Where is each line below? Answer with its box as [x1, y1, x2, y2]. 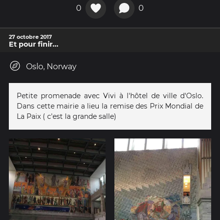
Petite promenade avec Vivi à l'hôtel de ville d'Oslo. [17, 91, 203, 100]
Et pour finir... [9, 39, 58, 49]
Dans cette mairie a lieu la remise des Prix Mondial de [17, 101, 203, 110]
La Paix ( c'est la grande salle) [17, 111, 116, 121]
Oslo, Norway [26, 61, 77, 71]
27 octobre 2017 [9, 33, 52, 40]
